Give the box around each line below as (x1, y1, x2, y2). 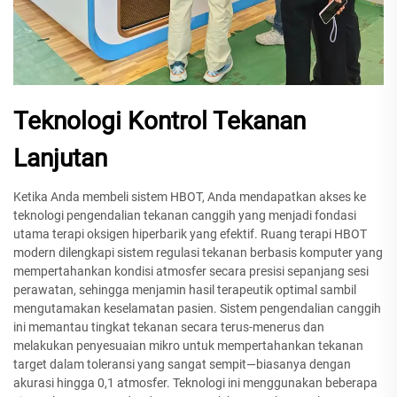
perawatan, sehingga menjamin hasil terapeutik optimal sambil (13, 283, 356, 298)
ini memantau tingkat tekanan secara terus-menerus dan (13, 320, 324, 335)
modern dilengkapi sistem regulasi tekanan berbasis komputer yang (13, 245, 383, 261)
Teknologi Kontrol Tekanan (13, 106, 306, 136)
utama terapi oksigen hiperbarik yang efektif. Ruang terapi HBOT (13, 227, 367, 242)
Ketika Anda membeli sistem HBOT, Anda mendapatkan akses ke (13, 190, 366, 205)
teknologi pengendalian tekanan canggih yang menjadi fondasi (13, 208, 356, 223)
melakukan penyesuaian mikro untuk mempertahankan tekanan (13, 339, 363, 354)
